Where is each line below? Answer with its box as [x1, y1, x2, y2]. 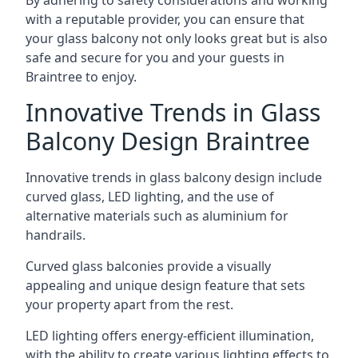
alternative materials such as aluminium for [26, 207, 288, 225]
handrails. [26, 226, 86, 244]
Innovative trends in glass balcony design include [26, 169, 322, 186]
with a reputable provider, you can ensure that [26, 10, 304, 28]
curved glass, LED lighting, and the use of [26, 188, 274, 205]
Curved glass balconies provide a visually [26, 257, 271, 275]
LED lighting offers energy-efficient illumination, [26, 327, 314, 344]
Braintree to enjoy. [26, 68, 137, 86]
